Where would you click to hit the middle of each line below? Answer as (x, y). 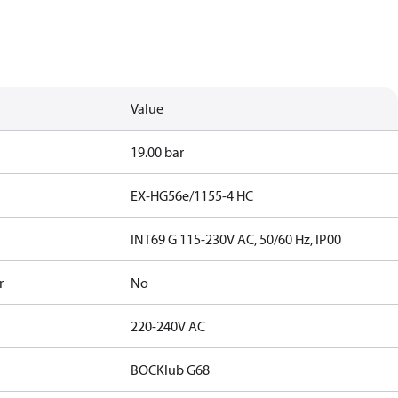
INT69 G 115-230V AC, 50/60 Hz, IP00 (236, 239)
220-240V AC (168, 326)
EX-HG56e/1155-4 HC (192, 195)
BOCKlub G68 (171, 370)
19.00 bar (158, 152)
